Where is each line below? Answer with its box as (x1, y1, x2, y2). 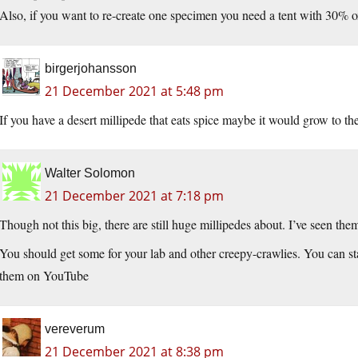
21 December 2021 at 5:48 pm (45, 82, 224, 101)
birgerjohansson (45, 62, 137, 76)
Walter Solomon (45, 166, 135, 181)
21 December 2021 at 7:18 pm (45, 187, 224, 205)
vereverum (45, 322, 105, 336)
